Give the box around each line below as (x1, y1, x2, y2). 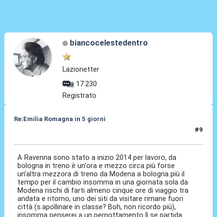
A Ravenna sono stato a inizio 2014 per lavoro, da (17, 153, 177, 162)
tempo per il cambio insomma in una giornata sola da (17, 178, 188, 187)
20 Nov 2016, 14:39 (14, 130, 73, 138)
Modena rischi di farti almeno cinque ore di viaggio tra (17, 186, 189, 195)
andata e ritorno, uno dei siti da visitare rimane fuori (17, 194, 184, 203)
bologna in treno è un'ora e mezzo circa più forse (17, 161, 175, 170)
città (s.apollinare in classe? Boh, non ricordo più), (17, 202, 176, 212)
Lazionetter (62, 65, 100, 74)
